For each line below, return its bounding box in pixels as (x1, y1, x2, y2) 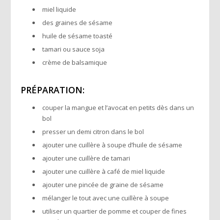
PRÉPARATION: (21, 83, 85, 96)
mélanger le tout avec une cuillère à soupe (42, 193, 169, 202)
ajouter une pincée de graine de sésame (42, 180, 164, 189)
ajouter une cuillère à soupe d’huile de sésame (42, 140, 183, 149)
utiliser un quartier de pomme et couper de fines (42, 206, 187, 216)
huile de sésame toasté (42, 31, 113, 40)
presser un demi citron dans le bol (42, 127, 144, 136)
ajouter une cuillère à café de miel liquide (42, 166, 165, 176)
